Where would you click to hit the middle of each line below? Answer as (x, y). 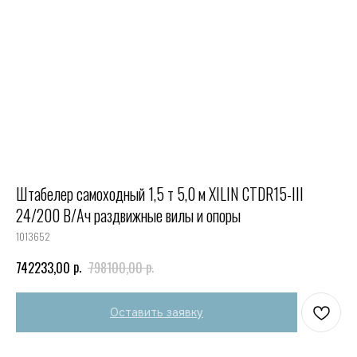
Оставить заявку (157, 313)
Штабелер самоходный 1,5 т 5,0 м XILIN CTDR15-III (160, 194)
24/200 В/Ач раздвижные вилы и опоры (128, 215)
